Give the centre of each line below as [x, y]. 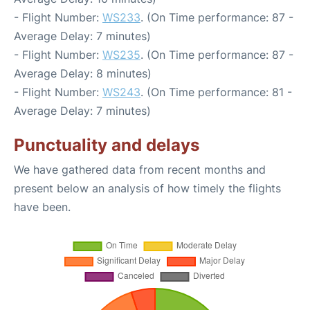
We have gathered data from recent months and [140, 169]
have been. [42, 207]
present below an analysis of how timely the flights [147, 188]
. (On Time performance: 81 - [216, 92]
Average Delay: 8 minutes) [83, 73]
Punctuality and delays [107, 145]
